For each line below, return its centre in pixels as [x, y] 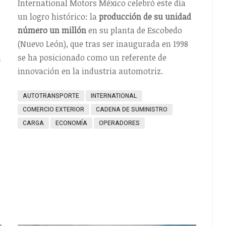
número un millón [53, 31]
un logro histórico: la [58, 17]
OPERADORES [119, 123]
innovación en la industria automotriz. [90, 71]
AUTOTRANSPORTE [51, 96]
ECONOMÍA [71, 123]
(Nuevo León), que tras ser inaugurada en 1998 [103, 44]
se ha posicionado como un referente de [92, 58]
